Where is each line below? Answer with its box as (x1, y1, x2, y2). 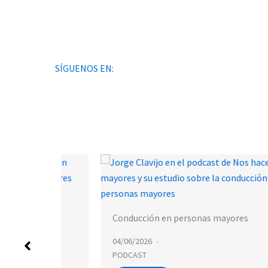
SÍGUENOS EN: (55, 62, 114, 74)
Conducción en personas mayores (89, 212, 225, 224)
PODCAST (89, 249, 123, 260)
